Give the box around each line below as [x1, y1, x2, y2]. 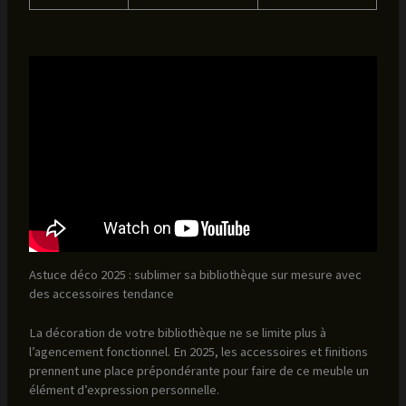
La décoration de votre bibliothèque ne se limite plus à [28, 324, 326, 342]
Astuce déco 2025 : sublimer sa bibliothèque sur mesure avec [28, 266, 362, 284]
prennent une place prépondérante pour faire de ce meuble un [28, 362, 369, 380]
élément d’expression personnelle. [28, 382, 219, 399]
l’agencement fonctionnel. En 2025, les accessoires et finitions [28, 343, 368, 361]
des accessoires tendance [28, 285, 174, 303]
